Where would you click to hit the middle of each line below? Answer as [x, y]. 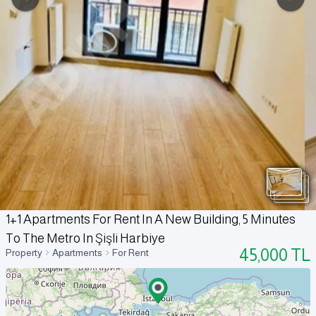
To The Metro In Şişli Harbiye [85, 239]
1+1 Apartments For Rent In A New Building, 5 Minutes [151, 220]
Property [24, 252]
